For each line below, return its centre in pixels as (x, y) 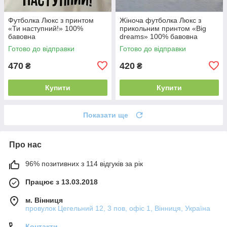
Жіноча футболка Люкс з (160, 20)
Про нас (25, 144)
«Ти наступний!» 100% (46, 28)
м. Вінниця (44, 200)
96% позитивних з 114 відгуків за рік (84, 163)
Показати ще (106, 115)
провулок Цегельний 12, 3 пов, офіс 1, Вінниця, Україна (118, 208)
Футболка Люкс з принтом (51, 20)
